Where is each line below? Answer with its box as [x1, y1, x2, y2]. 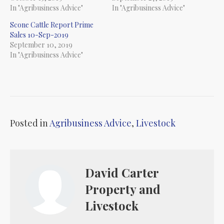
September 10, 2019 [10, 40, 72, 50]
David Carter [85, 164, 158, 181]
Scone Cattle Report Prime [10, 20, 93, 30]
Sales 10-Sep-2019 [10, 30, 68, 40]
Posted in [10, 117, 49, 129]
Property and [85, 181, 160, 197]
